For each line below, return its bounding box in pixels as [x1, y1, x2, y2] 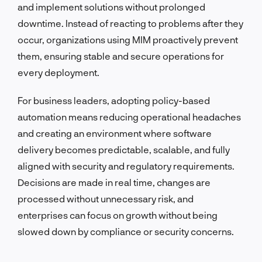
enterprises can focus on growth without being [18, 209, 218, 220]
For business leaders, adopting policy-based [18, 94, 210, 106]
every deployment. [18, 66, 99, 78]
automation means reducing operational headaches [18, 111, 241, 122]
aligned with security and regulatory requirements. [18, 160, 235, 171]
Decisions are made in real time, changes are [18, 176, 211, 188]
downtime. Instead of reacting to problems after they [18, 17, 243, 29]
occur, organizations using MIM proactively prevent [18, 33, 238, 45]
